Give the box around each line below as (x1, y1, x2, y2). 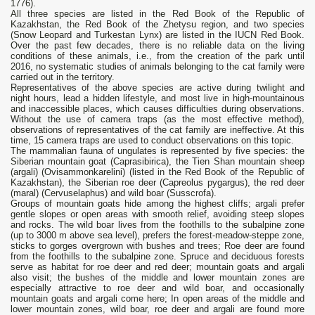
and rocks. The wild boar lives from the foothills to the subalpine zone (11, 219, 304, 231)
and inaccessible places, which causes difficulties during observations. (11, 103, 304, 115)
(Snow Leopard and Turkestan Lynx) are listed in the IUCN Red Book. (11, 30, 304, 41)
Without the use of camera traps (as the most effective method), (11, 114, 304, 125)
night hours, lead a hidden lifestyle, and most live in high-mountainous (11, 93, 304, 104)
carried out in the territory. (11, 72, 115, 83)
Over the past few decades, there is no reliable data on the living (11, 40, 304, 51)
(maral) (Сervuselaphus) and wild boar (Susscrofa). (11, 188, 217, 199)
